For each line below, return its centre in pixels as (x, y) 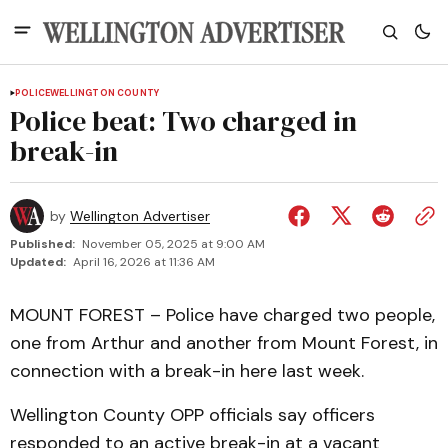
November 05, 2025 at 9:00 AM (173, 244)
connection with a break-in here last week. (187, 371)
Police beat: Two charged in (183, 121)
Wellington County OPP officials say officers (192, 415)
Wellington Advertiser (140, 216)
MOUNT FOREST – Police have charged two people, (222, 315)
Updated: (38, 262)
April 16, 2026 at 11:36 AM (144, 262)
